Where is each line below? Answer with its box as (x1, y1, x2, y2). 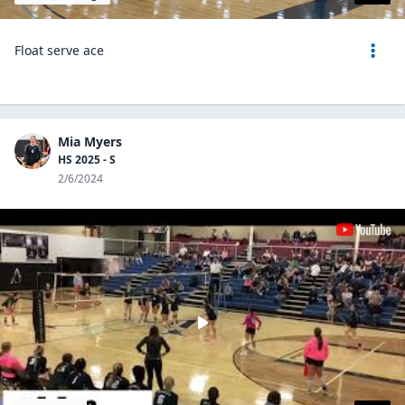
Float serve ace (14, 42, 104, 59)
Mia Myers (58, 133, 122, 150)
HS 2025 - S (58, 152, 116, 167)
